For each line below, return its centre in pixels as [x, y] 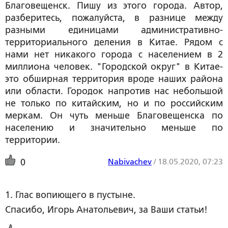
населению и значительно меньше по [114, 127]
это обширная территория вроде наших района [114, 79]
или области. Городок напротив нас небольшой [114, 91]
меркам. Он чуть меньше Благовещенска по [114, 115]
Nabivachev [130, 161]
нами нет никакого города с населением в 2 [114, 54]
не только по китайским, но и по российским [114, 103]
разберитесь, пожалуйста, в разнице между [114, 18]
